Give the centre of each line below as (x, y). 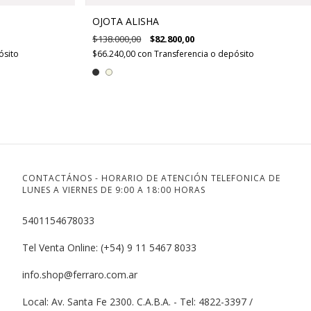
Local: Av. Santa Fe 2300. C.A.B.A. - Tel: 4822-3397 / (137, 302)
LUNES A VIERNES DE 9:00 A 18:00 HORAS (114, 190)
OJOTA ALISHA (126, 22)
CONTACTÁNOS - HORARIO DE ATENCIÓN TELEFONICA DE (151, 178)
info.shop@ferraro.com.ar (79, 275)
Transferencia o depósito (204, 54)
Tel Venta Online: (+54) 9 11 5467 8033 (109, 248)
